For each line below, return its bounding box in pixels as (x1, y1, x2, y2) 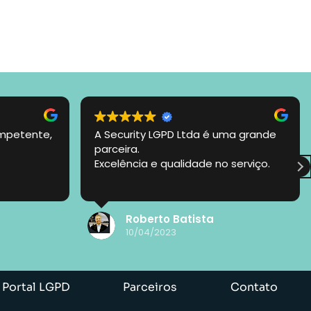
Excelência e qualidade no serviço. (94, 155, 270, 171)
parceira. (94, 141, 140, 156)
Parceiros (123, 279, 178, 294)
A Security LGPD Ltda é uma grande (94, 126, 276, 142)
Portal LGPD (1, 279, 70, 294)
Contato (230, 279, 278, 294)
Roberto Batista (126, 212, 214, 227)
